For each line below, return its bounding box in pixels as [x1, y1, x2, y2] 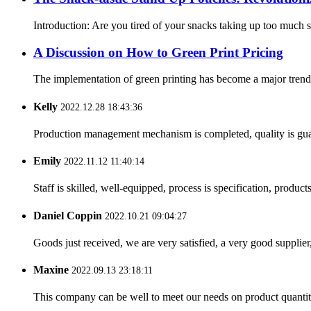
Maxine [33, 264, 69, 276]
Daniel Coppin [33, 209, 102, 221]
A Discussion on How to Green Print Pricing [33, 44, 283, 60]
